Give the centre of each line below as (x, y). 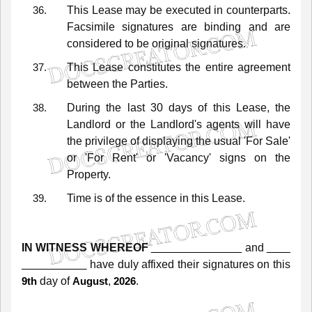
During (84, 107)
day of (55, 281)
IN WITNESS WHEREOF (86, 247)
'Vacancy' (188, 157)
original (170, 43)
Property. (89, 174)
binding (223, 26)
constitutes (154, 67)
